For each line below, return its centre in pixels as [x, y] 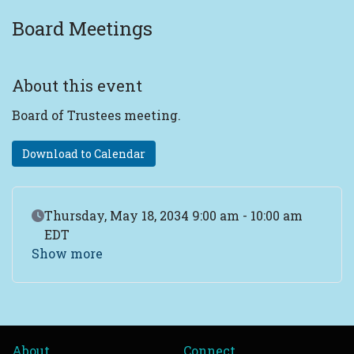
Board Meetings [82, 29]
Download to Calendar [84, 154]
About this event [77, 86]
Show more [67, 254]
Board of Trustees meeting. [96, 115]
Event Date [66, 215]
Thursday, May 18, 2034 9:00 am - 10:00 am [173, 216]
